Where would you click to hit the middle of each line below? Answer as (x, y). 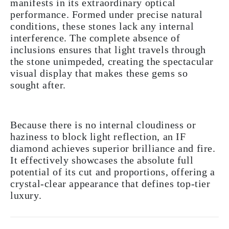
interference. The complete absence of (95, 38)
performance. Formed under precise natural (107, 14)
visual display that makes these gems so (99, 73)
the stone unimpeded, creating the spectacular (112, 61)
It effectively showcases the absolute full (102, 160)
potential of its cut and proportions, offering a (113, 171)
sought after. (38, 85)
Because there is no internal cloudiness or (103, 124)
